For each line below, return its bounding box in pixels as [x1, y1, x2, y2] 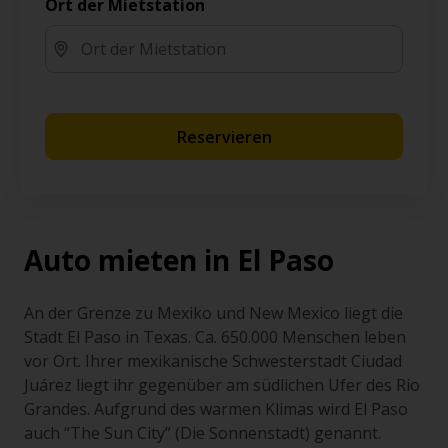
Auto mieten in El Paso [24, 241, 334, 279]
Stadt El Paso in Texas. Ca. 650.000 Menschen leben [24, 326, 406, 348]
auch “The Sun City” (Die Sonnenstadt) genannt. [24, 422, 381, 444]
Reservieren [176, 125, 272, 148]
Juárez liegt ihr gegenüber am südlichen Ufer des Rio [24, 374, 420, 396]
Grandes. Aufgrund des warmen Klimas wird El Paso [24, 398, 408, 420]
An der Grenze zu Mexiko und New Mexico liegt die [24, 302, 403, 324]
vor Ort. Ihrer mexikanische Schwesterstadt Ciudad [24, 350, 402, 372]
